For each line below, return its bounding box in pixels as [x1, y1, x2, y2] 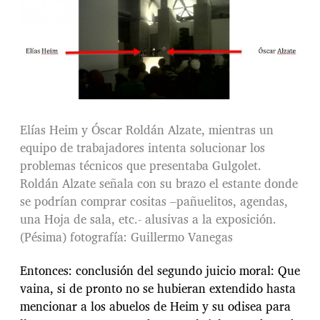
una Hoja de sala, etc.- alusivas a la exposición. [20, 209, 276, 229]
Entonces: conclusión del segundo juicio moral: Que [20, 260, 300, 280]
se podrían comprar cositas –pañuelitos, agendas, [20, 191, 288, 211]
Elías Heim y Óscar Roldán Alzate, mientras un [20, 120, 274, 140]
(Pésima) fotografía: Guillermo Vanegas [20, 227, 233, 247]
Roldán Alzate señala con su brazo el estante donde [20, 174, 298, 194]
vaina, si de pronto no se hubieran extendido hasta [20, 278, 296, 298]
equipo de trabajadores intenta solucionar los [20, 138, 265, 158]
